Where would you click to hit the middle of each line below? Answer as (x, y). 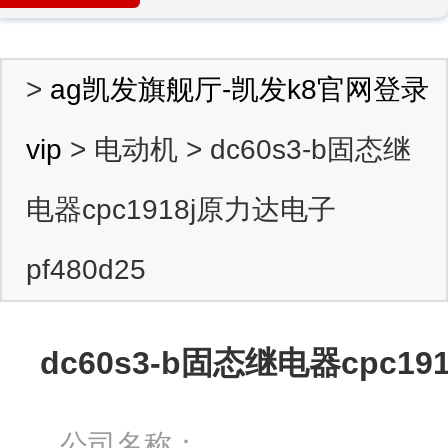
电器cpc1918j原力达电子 (181, 209)
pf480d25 (86, 269)
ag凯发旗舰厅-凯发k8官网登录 (239, 89)
